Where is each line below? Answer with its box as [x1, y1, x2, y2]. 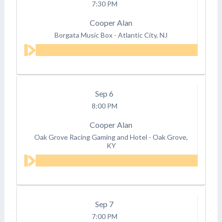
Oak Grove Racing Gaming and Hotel [34, 133, 148, 141]
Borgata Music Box [55, 31, 113, 39]
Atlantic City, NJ [118, 31, 168, 39]
